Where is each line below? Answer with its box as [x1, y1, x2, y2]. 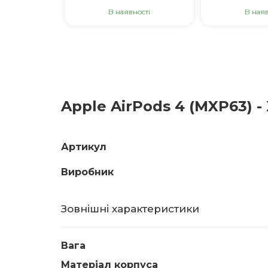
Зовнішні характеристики [61, 203, 199, 215]
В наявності [108, 7, 150, 16]
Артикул [61, 141, 106, 153]
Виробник [61, 166, 114, 178]
